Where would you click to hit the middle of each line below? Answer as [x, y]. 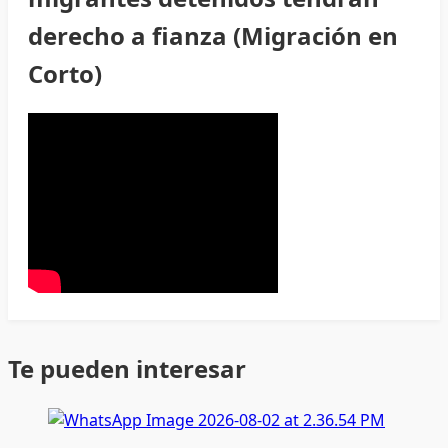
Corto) [65, 73]
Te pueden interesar [127, 368]
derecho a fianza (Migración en [213, 35]
